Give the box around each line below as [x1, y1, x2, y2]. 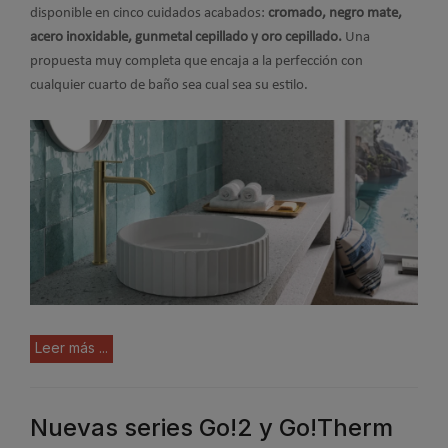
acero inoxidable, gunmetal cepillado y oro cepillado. [30, 29, 345, 45]
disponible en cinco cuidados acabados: [30, 5, 268, 21]
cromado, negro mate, [268, 5, 402, 21]
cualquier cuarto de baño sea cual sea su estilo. [30, 77, 308, 93]
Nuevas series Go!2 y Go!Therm [30, 413, 393, 443]
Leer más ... [35, 339, 108, 357]
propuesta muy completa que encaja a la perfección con [30, 53, 363, 69]
